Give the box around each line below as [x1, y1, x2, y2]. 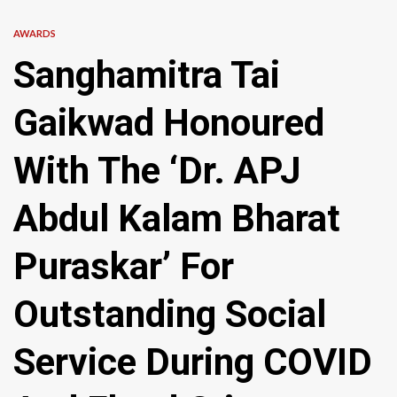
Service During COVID [13, 340, 372, 384]
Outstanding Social [13, 292, 326, 336]
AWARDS [13, 27, 56, 39]
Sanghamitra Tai [13, 53, 280, 97]
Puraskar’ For [13, 245, 234, 288]
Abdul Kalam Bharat [13, 197, 340, 240]
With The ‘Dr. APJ [13, 149, 301, 192]
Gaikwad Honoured [13, 101, 324, 144]
